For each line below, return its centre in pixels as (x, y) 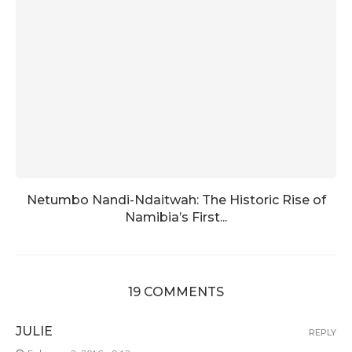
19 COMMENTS (176, 292)
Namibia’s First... (176, 217)
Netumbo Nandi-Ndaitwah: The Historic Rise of (176, 200)
